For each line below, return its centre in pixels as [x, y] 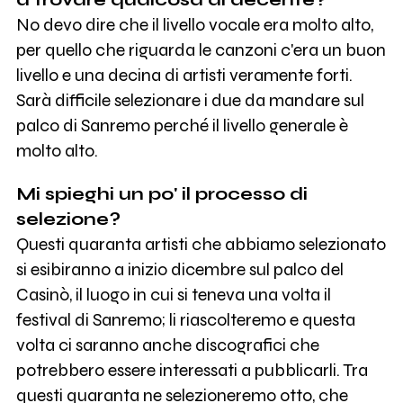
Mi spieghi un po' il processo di [161, 194]
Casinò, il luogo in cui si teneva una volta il [173, 295]
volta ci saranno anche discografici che [167, 345]
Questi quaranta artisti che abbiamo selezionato [201, 245]
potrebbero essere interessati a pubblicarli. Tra [192, 371]
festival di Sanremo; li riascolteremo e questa [185, 320]
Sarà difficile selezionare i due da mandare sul [190, 101]
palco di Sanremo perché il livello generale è [182, 126]
